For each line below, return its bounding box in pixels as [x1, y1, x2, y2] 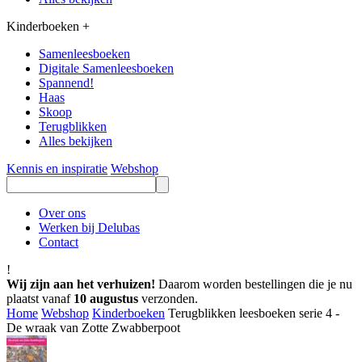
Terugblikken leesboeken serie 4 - [168, 305, 339, 320]
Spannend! [39, 75, 94, 90]
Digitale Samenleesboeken [39, 61, 174, 75]
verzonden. [138, 291, 198, 305]
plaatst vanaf [6, 291, 74, 305]
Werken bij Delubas [39, 220, 140, 234]
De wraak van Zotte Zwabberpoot [6, 320, 180, 335]
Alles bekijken [39, 133, 112, 148]
